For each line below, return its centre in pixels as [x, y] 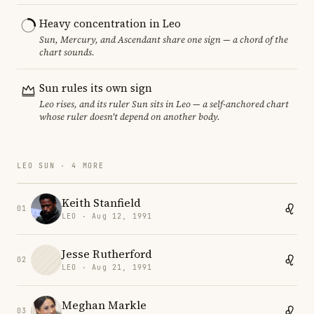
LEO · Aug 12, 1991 [107, 217]
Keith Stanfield [101, 203]
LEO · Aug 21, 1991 [107, 268]
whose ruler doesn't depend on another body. [130, 116]
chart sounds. [67, 52]
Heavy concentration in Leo [110, 23]
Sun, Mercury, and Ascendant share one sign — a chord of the [164, 39]
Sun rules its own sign [96, 88]
